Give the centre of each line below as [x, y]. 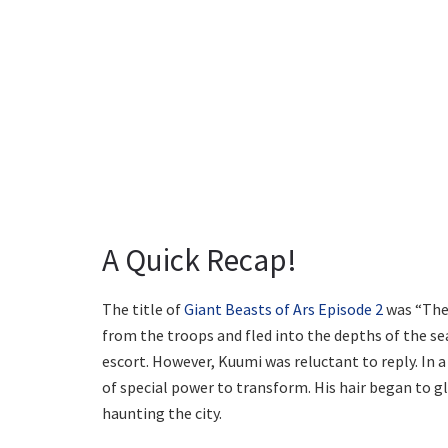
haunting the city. [162, 413]
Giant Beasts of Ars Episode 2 [283, 309]
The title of [143, 309]
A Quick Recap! [199, 259]
